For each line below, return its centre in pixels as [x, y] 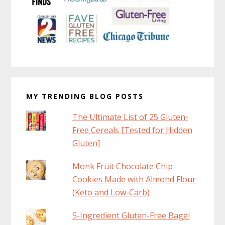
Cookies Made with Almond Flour [134, 179]
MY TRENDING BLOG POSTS [85, 96]
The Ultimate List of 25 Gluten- [130, 117]
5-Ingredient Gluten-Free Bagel [131, 215]
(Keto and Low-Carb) [111, 192]
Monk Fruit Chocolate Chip [122, 166]
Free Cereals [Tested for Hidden [132, 130]
